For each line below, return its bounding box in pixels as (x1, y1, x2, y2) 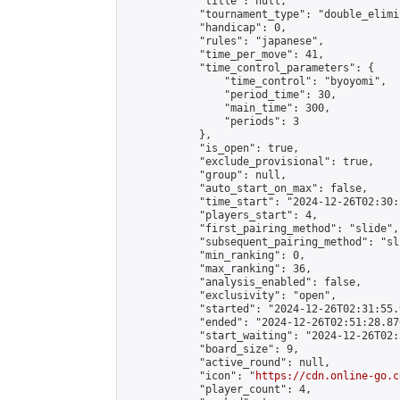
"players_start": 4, (124, 209, 318, 221)
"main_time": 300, (124, 102, 330, 114)
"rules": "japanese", (124, 35, 324, 47)
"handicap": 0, (124, 21, 287, 34)
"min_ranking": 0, (124, 249, 305, 262)
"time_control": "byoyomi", (124, 75, 387, 87)
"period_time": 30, (124, 88, 337, 101)
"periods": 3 (124, 115, 299, 128)
